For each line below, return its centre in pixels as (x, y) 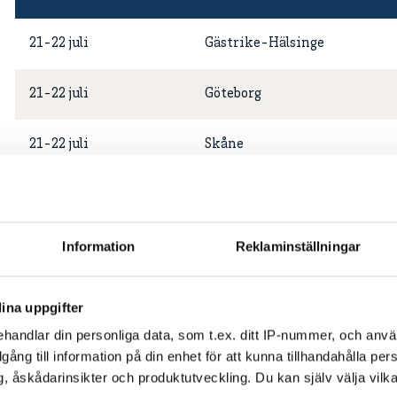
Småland (232, 195)
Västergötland (250, 296)
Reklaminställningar (298, 246)
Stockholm (240, 245)
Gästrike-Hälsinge (265, 43)
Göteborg (234, 94)
